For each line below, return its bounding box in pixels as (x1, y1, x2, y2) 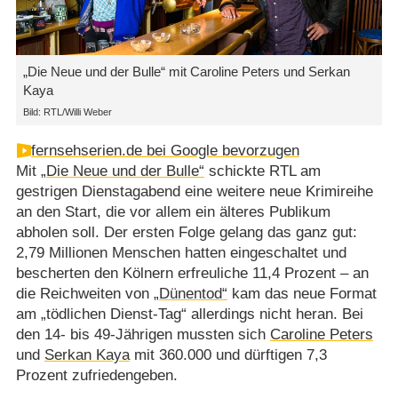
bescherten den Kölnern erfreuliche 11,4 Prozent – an (15, 265, 369, 283)
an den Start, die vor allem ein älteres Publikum (15, 203, 330, 221)
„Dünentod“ (153, 285, 227, 303)
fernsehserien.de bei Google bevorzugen (30, 142, 299, 160)
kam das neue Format (227, 285, 377, 303)
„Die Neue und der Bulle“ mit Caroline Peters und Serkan (22, 64, 350, 80)
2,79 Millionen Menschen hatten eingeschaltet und (15, 244, 346, 262)
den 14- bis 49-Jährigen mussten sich (15, 326, 270, 344)
